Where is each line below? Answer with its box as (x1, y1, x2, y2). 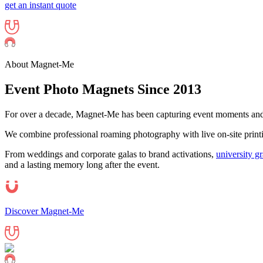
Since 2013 (134, 81, 201, 97)
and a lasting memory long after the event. (5, 159, 160, 170)
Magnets (82, 81, 134, 97)
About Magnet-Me (5, 59, 74, 69)
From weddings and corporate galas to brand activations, (5, 149, 216, 159)
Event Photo (5, 81, 82, 97)
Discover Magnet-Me (5, 205, 84, 216)
